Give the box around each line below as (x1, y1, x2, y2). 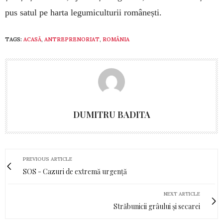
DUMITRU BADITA (73, 108, 150, 120)
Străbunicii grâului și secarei (113, 201, 200, 211)
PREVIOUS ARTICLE (23, 155, 72, 162)
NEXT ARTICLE (164, 190, 200, 197)
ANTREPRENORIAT (44, 35, 100, 43)
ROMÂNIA (103, 35, 129, 43)
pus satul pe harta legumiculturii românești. (5, 7, 162, 17)
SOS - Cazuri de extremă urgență (23, 166, 127, 176)
